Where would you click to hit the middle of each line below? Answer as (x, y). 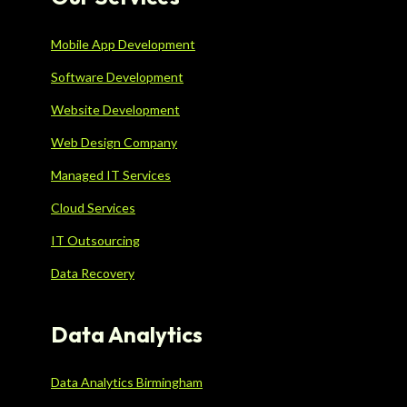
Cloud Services (93, 208)
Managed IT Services (111, 175)
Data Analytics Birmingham (127, 382)
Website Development (115, 110)
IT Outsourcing (95, 241)
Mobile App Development (123, 45)
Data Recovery (93, 273)
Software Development (117, 77)
